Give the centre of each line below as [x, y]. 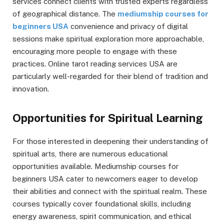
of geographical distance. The [65, 13]
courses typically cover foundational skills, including [102, 203]
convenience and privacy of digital [128, 26]
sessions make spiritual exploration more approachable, [108, 38]
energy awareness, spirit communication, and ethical [102, 216]
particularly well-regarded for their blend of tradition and [110, 76]
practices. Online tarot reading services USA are [95, 63]
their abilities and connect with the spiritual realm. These [110, 191]
